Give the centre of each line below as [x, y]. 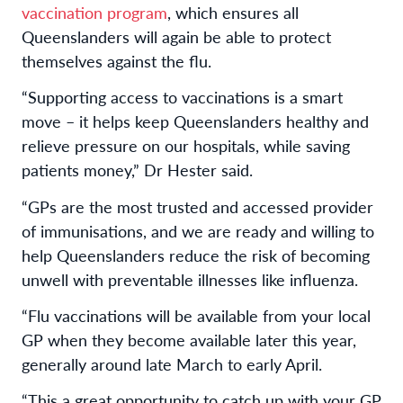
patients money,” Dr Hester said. [137, 170]
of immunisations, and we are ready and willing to [198, 230]
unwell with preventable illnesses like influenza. [190, 279]
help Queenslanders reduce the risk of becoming [196, 255]
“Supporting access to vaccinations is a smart [182, 97]
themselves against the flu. [116, 61]
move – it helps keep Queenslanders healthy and [195, 121]
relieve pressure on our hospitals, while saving [186, 146]
